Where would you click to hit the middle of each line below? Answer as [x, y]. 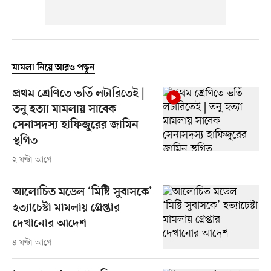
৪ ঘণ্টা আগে [32, 243]
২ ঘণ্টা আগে [32, 160]
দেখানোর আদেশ [49, 224]
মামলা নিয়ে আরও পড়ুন [53, 68]
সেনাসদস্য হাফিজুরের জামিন [75, 126]
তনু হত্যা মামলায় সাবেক [64, 110]
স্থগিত [25, 142]
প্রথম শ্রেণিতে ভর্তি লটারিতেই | [78, 94]
